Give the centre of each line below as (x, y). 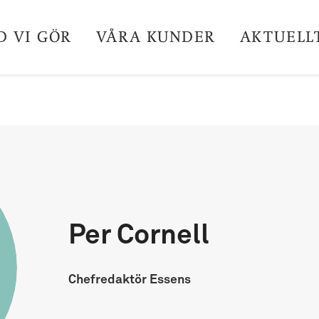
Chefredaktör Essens (130, 280)
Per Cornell (139, 235)
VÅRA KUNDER (156, 37)
